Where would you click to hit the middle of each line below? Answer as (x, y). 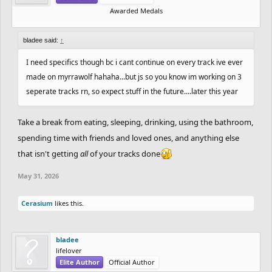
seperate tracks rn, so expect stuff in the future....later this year (132, 91)
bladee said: (42, 40)
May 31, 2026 (38, 175)
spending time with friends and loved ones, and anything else (128, 138)
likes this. (68, 203)
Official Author (132, 262)
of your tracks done (125, 153)
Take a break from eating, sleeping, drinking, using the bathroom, (135, 122)
